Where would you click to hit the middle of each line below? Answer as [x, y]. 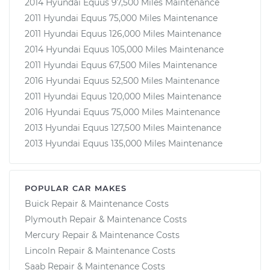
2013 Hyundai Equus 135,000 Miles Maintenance [124, 143]
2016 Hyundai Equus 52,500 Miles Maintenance [122, 80]
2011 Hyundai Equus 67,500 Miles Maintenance [121, 65]
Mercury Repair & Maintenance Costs [102, 235]
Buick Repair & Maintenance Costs [97, 203]
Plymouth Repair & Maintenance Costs [106, 219]
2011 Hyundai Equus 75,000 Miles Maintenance [121, 18]
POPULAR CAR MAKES [76, 188]
